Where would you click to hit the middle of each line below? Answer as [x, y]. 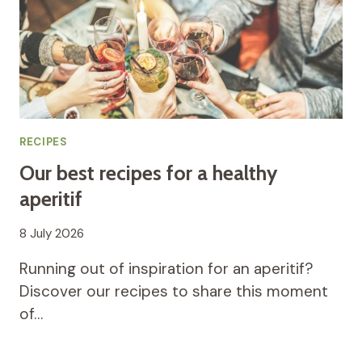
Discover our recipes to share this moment [174, 291]
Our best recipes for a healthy [148, 173]
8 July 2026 [52, 233]
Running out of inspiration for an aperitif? [166, 268]
